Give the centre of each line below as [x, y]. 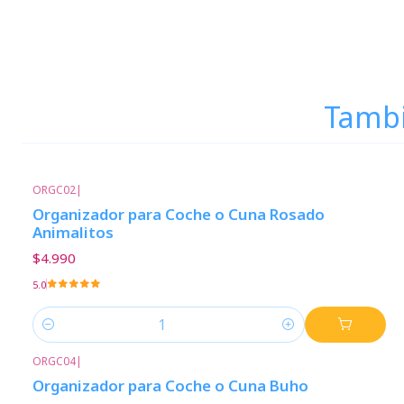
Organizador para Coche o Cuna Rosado [179, 215]
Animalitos [73, 233]
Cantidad [60, 335]
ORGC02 [54, 190]
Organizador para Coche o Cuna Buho [170, 385]
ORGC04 [54, 361]
